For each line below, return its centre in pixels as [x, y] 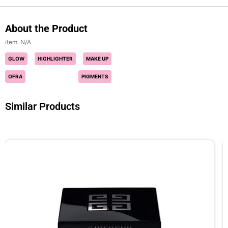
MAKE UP [97, 58]
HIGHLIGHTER [55, 58]
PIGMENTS [95, 76]
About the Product [46, 28]
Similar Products [42, 106]
